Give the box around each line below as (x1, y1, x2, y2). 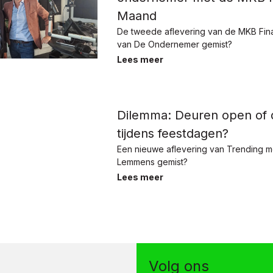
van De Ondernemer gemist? (117, 39, 232, 50)
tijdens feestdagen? (117, 126, 229, 141)
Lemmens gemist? (117, 157, 188, 168)
